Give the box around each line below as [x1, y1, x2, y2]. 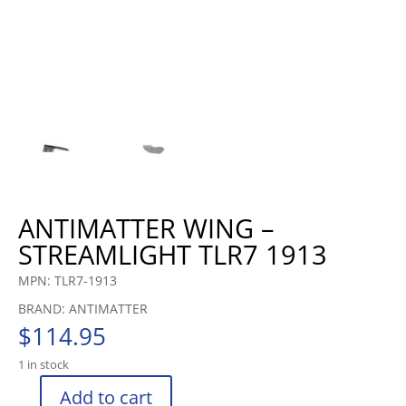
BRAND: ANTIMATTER [18, 300, 148, 318]
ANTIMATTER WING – [18, 210, 275, 246]
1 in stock [18, 356, 69, 373]
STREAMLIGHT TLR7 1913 [18, 237, 327, 273]
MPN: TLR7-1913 [18, 272, 117, 290]
